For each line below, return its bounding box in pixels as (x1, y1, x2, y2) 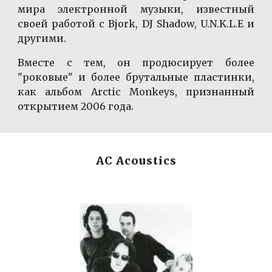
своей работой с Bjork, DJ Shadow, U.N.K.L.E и (18, 18, 254, 30)
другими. (18, 32, 67, 45)
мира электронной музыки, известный (18, 3, 254, 16)
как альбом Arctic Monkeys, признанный (18, 86, 254, 98)
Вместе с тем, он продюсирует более (18, 56, 254, 69)
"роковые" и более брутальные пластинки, (18, 71, 254, 84)
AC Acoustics (95, 154, 177, 168)
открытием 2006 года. (18, 100, 134, 113)
